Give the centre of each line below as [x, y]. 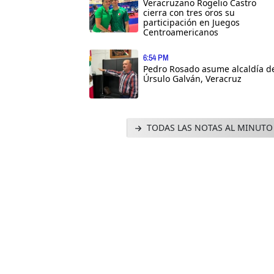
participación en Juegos [191, 22]
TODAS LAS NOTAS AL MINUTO [208, 127]
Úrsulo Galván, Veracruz [192, 78]
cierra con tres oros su [189, 12]
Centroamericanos [181, 32]
